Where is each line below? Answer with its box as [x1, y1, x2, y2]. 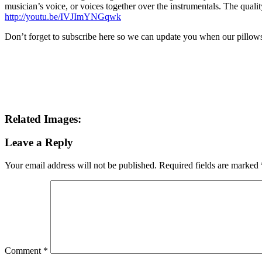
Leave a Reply [5, 136, 73, 149]
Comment [5, 246, 43, 256]
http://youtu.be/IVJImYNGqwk [5, 12, 121, 22]
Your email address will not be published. [5, 160, 157, 171]
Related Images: [5, 112, 81, 125]
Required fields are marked [159, 160, 261, 171]
